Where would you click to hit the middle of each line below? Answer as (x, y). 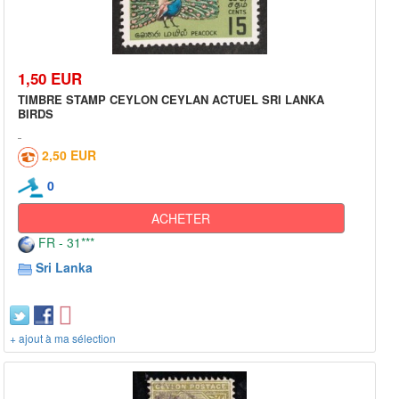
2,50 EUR (69, 155)
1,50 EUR (50, 79)
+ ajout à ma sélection (63, 338)
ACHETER (181, 219)
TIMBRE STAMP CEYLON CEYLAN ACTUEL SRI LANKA (171, 100)
